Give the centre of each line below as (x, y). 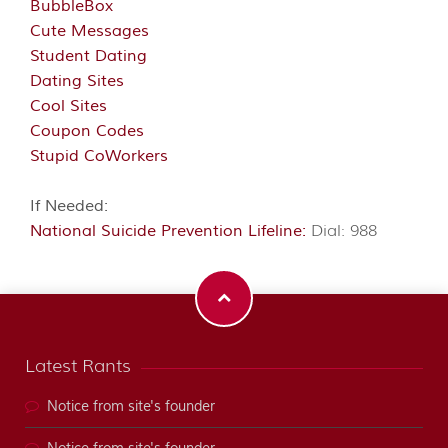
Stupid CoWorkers (99, 156)
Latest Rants (78, 366)
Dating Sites (77, 81)
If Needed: (69, 206)
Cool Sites (68, 106)
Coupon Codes (87, 131)
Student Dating (88, 56)
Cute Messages (89, 31)
